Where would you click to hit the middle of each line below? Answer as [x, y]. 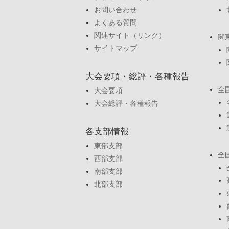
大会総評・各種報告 [126, 104]
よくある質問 [115, 23]
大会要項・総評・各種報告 [138, 77]
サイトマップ [115, 48]
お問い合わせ [115, 10]
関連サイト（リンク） [130, 36]
